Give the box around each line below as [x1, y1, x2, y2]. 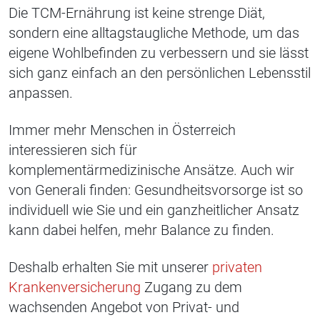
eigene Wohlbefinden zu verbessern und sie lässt [9, 44, 309, 62]
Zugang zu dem [141, 279, 242, 296]
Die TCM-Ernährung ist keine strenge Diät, [9, 4, 265, 22]
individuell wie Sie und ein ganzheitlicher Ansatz [9, 201, 299, 219]
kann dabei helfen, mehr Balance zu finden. [9, 221, 274, 239]
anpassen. [9, 84, 73, 102]
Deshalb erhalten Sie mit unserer [9, 259, 212, 276]
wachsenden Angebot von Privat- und [9, 299, 239, 316]
